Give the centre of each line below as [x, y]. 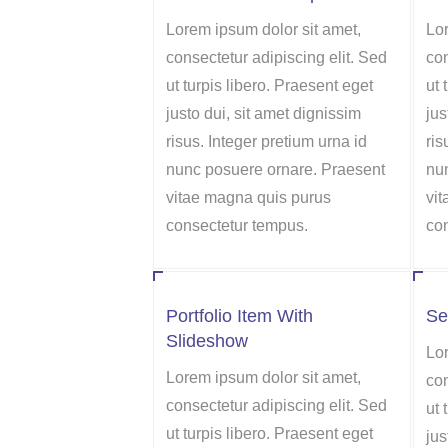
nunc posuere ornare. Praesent [275, 169]
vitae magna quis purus [248, 197]
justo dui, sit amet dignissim [263, 113]
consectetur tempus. [237, 225]
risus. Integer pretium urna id [266, 141]
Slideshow [207, 341]
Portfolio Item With [239, 316]
